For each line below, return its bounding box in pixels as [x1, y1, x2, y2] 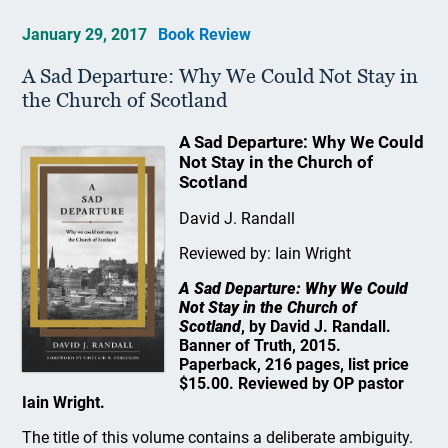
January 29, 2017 [22, 25, 152, 44]
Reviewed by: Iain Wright [178, 244, 351, 263]
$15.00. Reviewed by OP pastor [178, 374, 404, 393]
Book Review [158, 25, 252, 44]
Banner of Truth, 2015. [178, 336, 341, 355]
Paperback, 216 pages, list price [178, 355, 409, 374]
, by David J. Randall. [240, 317, 391, 336]
